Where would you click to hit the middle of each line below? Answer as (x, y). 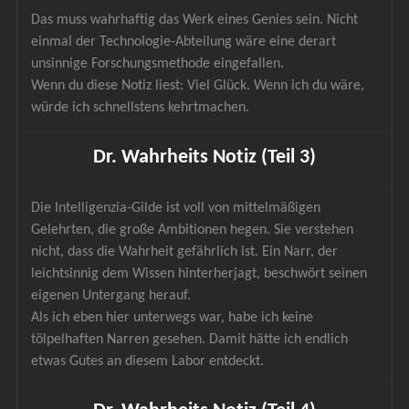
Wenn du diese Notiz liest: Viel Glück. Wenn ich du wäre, (200, 85)
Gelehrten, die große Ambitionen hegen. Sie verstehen (194, 230)
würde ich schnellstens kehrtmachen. (141, 107)
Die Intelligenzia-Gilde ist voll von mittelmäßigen (178, 208)
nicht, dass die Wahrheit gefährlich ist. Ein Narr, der (187, 252)
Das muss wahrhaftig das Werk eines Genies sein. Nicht (197, 20)
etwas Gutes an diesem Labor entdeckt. (148, 361)
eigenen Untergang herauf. (111, 295)
